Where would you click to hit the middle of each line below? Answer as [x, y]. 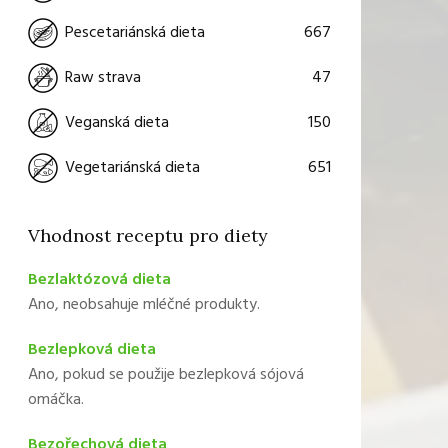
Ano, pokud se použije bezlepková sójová [165, 375]
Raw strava [102, 78]
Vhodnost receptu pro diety [147, 235]
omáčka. [55, 400]
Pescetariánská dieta [134, 33]
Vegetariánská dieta [132, 168]
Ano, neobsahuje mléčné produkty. [143, 305]
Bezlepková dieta [91, 350]
